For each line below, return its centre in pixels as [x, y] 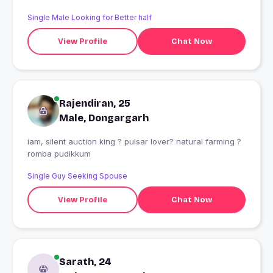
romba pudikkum [59, 154]
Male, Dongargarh [104, 118]
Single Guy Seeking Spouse [77, 176]
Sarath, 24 [85, 262]
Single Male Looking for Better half [90, 18]
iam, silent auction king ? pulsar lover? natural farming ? [76, 142]
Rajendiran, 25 [95, 104]
